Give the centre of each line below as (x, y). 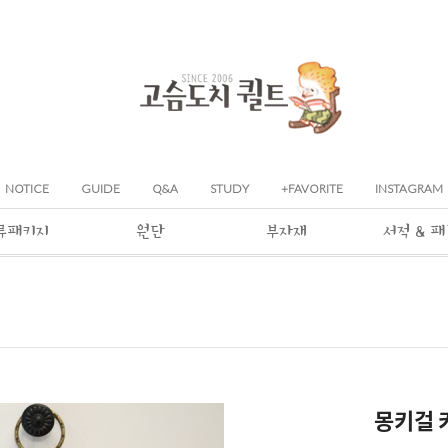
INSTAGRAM (409, 188)
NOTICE (27, 188)
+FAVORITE (312, 188)
